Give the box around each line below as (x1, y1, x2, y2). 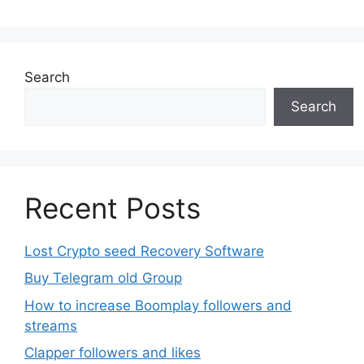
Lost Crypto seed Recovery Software (24, 242, 264, 259)
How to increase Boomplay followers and (24, 297, 292, 314)
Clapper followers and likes (24, 344, 201, 362)
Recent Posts (24, 190, 201, 225)
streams (24, 317, 77, 334)
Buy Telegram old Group (24, 270, 182, 287)
